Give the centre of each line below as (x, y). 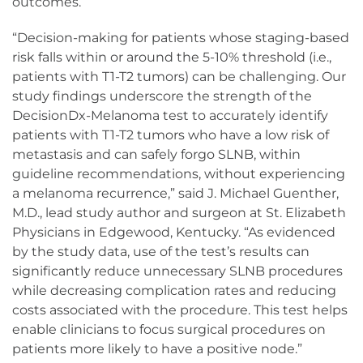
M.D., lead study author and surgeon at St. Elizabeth (179, 213)
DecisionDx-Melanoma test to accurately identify (170, 116)
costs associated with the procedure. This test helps (180, 310)
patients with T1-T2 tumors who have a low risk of (171, 135)
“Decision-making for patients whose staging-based (181, 38)
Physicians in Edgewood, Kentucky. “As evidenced (174, 233)
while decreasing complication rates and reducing (174, 291)
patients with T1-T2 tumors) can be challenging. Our (179, 77)
